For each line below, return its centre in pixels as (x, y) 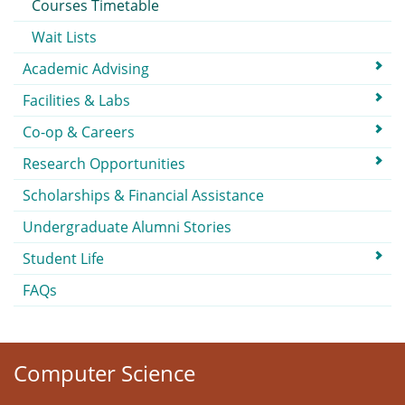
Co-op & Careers (79, 132)
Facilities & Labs (76, 100)
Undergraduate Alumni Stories (127, 227)
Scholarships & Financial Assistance (143, 195)
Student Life (63, 259)
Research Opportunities (104, 164)
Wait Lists (64, 37)
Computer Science (104, 373)
